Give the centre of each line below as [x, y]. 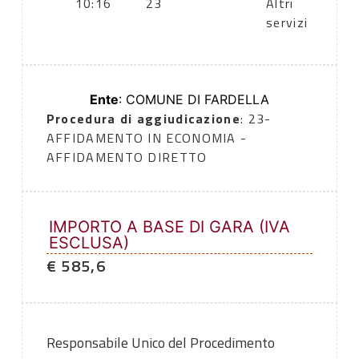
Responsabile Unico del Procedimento [160, 343]
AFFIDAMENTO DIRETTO [127, 157]
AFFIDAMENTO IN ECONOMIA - [147, 138]
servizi [287, 23]
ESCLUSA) [89, 243]
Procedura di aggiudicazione [143, 119]
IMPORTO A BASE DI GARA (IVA [169, 227]
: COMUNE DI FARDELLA [194, 100]
